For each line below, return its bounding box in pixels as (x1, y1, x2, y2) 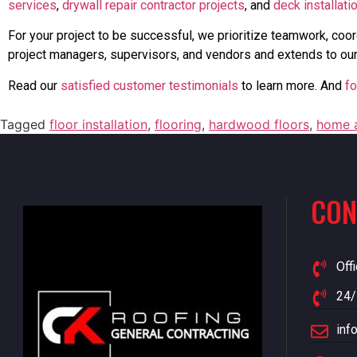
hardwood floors (209, 116, 309, 133)
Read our (8, 77, 61, 93)
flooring (155, 116, 202, 133)
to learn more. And (238, 77, 345, 93)
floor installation (49, 116, 147, 133)
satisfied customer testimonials (61, 77, 238, 93)
